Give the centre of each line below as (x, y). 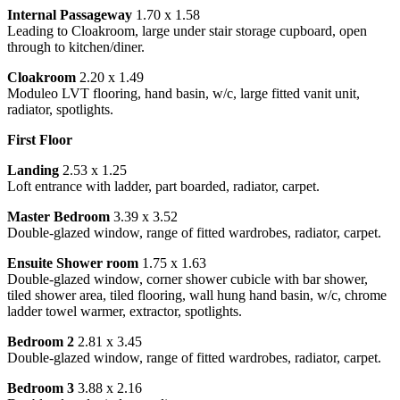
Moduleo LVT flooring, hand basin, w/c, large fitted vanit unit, (183, 94)
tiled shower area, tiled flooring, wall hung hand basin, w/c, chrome (197, 296)
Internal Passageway (70, 15)
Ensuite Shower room (73, 263)
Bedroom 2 (41, 342)
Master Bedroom (58, 217)
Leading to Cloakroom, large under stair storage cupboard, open (187, 31)
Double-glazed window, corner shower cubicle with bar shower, (187, 279)
